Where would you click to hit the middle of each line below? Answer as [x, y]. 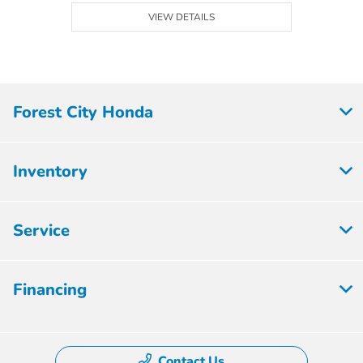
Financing [50, 290]
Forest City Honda [83, 113]
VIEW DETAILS [182, 17]
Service [41, 231]
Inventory [50, 172]
